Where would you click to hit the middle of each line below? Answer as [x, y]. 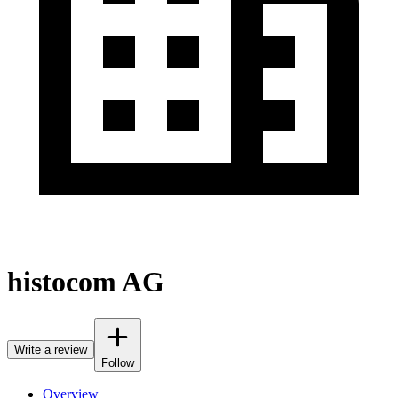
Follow [118, 362]
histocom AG [86, 282]
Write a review [51, 349]
